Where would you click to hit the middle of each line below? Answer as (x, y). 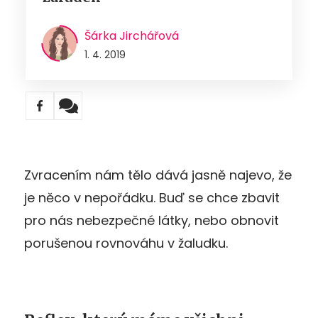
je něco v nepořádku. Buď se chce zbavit (152, 197)
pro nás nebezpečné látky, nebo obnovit (152, 220)
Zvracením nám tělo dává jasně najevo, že (158, 175)
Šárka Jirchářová (132, 35)
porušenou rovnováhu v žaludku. (126, 243)
